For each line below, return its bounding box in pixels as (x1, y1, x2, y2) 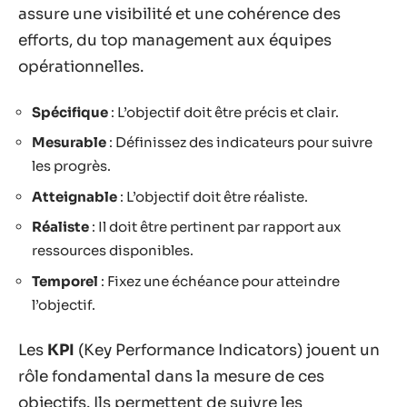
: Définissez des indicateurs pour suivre (106, 134, 372, 151)
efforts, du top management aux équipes (18, 31, 332, 50)
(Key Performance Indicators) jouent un (74, 341, 380, 360)
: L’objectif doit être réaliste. (117, 187, 308, 205)
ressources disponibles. (32, 242, 194, 259)
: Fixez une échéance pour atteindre (98, 272, 340, 290)
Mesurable (32, 134, 106, 151)
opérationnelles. (18, 57, 144, 76)
